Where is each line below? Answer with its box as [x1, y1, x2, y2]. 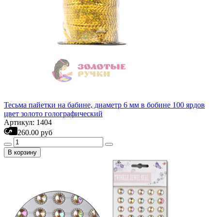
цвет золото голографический [4, 109, 103, 118]
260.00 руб [17, 128, 52, 137]
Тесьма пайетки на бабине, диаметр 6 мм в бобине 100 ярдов [4, 101, 205, 109]
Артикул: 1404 [4, 118, 52, 126]
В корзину [8, 149, 37, 156]
